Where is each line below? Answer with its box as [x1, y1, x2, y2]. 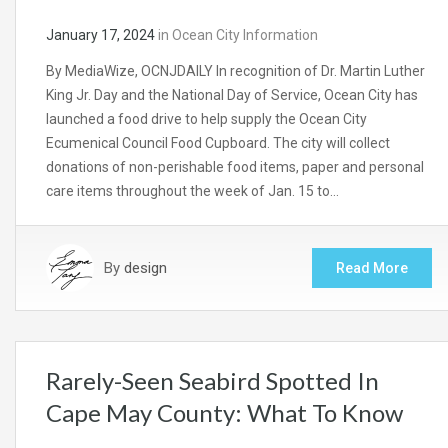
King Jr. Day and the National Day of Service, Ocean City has [46, 87, 418, 104]
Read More [336, 260, 408, 277]
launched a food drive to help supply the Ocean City [46, 111, 367, 128]
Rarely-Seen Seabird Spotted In [46, 366, 379, 396]
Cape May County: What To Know [46, 398, 403, 428]
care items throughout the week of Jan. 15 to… [46, 183, 339, 200]
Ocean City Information [172, 27, 318, 44]
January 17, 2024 [46, 27, 155, 44]
